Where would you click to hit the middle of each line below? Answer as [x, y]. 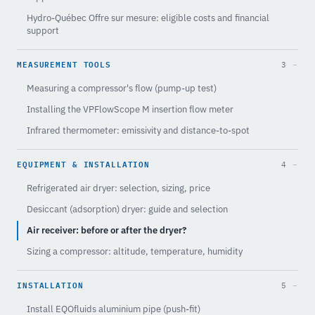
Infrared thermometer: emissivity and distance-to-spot [138, 130]
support [43, 30]
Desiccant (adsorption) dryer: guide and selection [127, 209]
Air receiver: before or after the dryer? [107, 230]
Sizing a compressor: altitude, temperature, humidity [135, 251]
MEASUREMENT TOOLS [64, 63]
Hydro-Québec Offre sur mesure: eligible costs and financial [148, 18]
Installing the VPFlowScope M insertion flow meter [130, 109]
